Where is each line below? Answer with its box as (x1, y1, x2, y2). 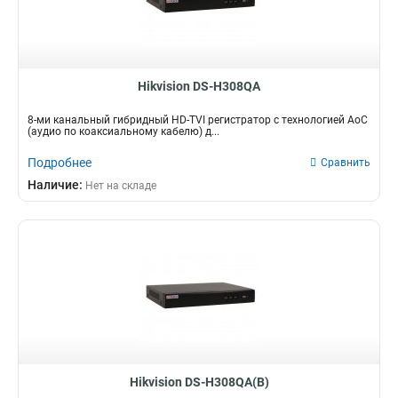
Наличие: (28, 178, 85, 192)
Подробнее (28, 155, 92, 170)
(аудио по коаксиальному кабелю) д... (28, 125, 219, 138)
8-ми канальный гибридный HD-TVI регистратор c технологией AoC (28, 114, 368, 126)
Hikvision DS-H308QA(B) (129, 375, 269, 389)
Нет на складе (85, 179, 156, 192)
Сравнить (321, 156, 370, 169)
